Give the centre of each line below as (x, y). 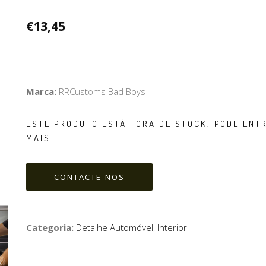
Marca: (42, 92)
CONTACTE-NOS (89, 177)
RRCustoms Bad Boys (102, 92)
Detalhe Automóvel (115, 228)
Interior (172, 228)
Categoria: (51, 228)
